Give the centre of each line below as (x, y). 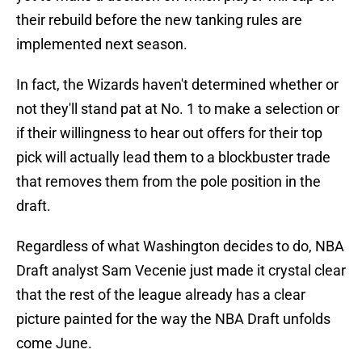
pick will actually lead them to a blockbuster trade (173, 158)
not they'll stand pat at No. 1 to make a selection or (178, 109)
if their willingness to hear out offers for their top (169, 133)
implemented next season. (102, 44)
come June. (54, 343)
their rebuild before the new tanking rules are (159, 20)
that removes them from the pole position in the (168, 182)
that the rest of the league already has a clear (161, 295)
